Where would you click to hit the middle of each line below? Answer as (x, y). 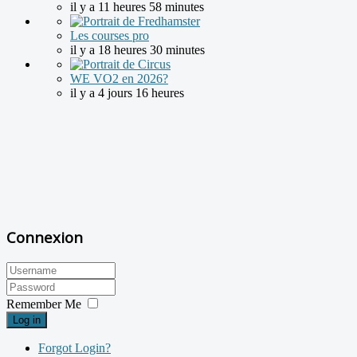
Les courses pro (110, 36)
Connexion (45, 237)
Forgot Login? (75, 347)
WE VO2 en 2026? (119, 79)
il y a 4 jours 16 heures (127, 93)
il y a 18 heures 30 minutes (137, 50)
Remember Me (44, 304)
